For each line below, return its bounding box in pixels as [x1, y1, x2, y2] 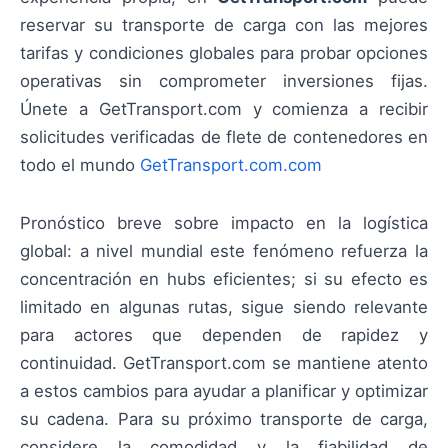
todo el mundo [20, 154, 140, 175]
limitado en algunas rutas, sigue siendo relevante [20, 297, 428, 318]
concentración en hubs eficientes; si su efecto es [20, 269, 428, 290]
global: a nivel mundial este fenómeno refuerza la [20, 241, 428, 262]
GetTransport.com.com [140, 154, 322, 175]
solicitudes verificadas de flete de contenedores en [20, 126, 428, 147]
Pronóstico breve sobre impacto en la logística [20, 213, 428, 234]
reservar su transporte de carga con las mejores [20, 14, 428, 35]
